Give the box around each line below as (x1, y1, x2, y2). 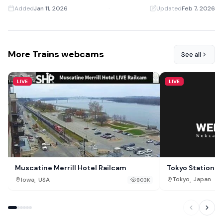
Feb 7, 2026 (182, 4, 215, 12)
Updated (156, 4, 182, 12)
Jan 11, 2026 (34, 4, 68, 12)
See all (181, 50, 201, 59)
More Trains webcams (8, 48, 104, 61)
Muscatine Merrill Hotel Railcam (15, 163, 126, 173)
